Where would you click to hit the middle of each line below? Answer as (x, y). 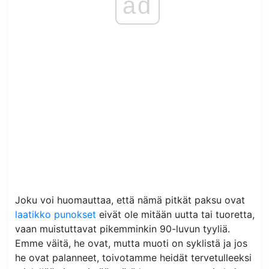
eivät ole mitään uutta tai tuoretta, (175, 214)
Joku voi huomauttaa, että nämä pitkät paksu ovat (130, 200)
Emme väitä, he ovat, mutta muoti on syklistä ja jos (131, 243)
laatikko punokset (56, 214)
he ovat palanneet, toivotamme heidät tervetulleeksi (133, 258)
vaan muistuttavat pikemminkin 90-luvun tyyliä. (122, 229)
